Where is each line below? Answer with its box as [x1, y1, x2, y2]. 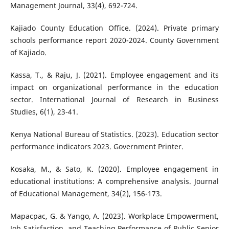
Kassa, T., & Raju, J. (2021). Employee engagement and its [10, 70, 219, 80]
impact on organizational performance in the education [10, 82, 219, 93]
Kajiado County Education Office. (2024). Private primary [10, 23, 219, 33]
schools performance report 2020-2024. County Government [10, 35, 219, 45]
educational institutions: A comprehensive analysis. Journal [10, 176, 219, 187]
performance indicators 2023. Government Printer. [10, 142, 184, 152]
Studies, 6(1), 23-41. [10, 107, 78, 117]
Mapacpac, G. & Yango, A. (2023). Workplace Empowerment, [10, 211, 219, 221]
